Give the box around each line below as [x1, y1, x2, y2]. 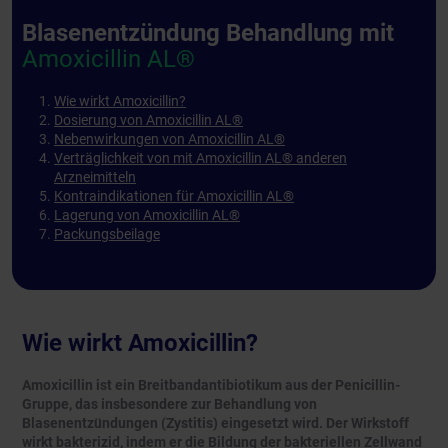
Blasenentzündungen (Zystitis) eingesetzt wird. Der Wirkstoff [22, 415, 409, 432]
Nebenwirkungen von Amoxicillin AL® [54, 131, 285, 148]
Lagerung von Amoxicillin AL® [54, 207, 240, 224]
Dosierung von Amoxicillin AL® [54, 112, 243, 129]
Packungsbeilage [54, 226, 160, 243]
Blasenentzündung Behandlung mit [22, 19, 394, 48]
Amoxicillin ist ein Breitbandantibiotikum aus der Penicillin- [22, 377, 400, 394]
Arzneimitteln [54, 169, 136, 186]
